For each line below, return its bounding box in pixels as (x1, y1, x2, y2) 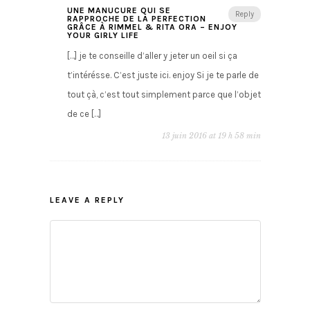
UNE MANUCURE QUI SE (66, 6, 171, 16)
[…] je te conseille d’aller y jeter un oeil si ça (66, 51, 237, 62)
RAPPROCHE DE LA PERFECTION (66, 14, 206, 24)
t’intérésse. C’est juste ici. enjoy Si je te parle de (66, 70, 259, 81)
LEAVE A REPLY (49, 195, 125, 206)
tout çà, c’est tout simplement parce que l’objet (66, 89, 261, 100)
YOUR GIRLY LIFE (66, 30, 139, 41)
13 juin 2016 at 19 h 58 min (161, 131, 261, 141)
